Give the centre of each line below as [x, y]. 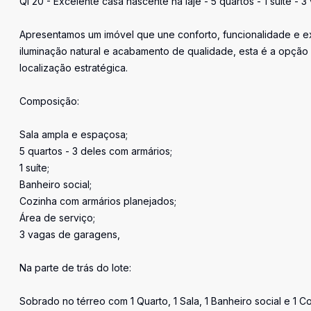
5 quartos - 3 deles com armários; [96, 151]
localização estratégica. [74, 68]
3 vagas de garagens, [70, 234]
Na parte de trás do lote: [75, 268]
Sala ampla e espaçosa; [74, 134]
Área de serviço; [57, 218]
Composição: [49, 101]
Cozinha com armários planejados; [98, 201]
